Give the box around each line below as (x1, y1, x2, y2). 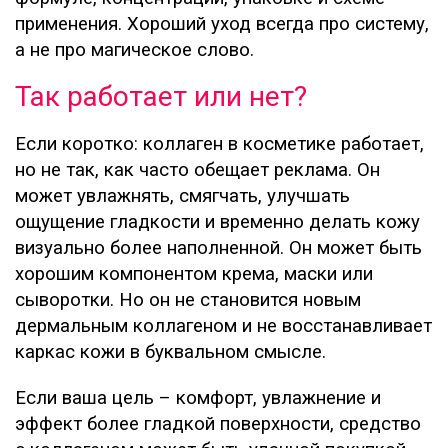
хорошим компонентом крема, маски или (15, 263, 373, 286)
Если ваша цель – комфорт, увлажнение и (15, 387, 381, 410)
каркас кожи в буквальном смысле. (15, 341, 326, 364)
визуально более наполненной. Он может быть (15, 237, 422, 260)
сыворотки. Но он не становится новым (15, 289, 361, 312)
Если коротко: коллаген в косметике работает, (15, 133, 424, 156)
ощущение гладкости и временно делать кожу (15, 211, 420, 234)
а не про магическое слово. (15, 39, 254, 62)
